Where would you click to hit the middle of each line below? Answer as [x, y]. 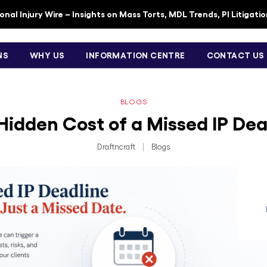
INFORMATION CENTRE [136, 55]
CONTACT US [235, 55]
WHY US [47, 55]
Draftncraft [116, 147]
